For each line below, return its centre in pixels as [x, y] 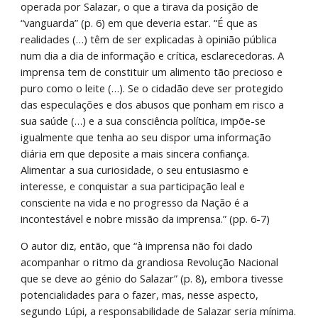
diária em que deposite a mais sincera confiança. [135, 153]
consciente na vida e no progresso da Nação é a [135, 202]
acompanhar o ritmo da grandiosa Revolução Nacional [150, 262]
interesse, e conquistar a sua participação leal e [133, 186]
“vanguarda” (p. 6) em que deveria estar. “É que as [139, 23]
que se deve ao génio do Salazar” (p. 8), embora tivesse [152, 278]
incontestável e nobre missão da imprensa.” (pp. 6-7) [146, 219]
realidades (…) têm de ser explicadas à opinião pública [149, 39]
